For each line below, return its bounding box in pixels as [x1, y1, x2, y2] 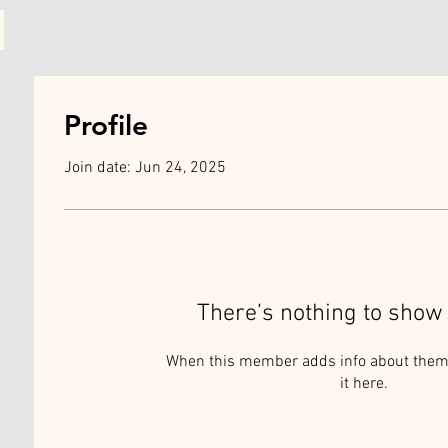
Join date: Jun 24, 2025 [64, 158, 226, 178]
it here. [340, 374, 388, 394]
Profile [64, 108, 148, 142]
